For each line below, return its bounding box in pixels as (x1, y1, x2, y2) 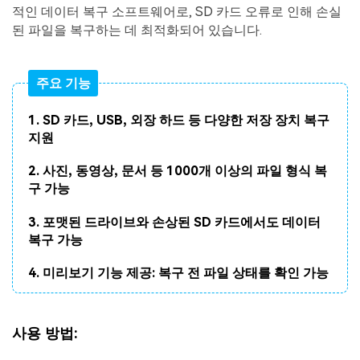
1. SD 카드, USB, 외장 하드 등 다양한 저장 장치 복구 (28, 112, 330, 129)
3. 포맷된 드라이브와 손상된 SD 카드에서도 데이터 (28, 214, 321, 230)
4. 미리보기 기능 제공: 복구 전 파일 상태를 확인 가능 (28, 264, 329, 280)
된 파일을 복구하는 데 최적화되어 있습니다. (12, 22, 262, 39)
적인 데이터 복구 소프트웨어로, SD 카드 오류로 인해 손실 (12, 4, 342, 20)
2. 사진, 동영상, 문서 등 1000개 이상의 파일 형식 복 (28, 163, 328, 179)
